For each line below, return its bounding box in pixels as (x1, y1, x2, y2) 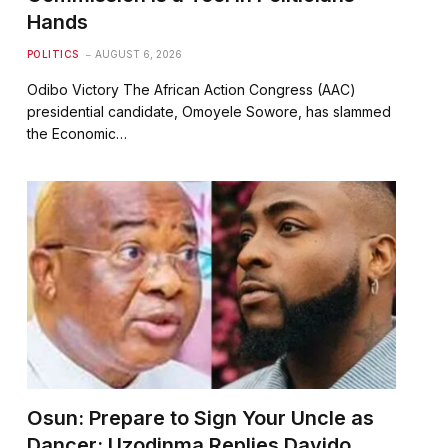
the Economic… (26, 125, 127, 143)
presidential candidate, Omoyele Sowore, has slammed (26, 103, 391, 121)
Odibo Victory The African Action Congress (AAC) (26, 81, 356, 99)
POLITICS (26, 48, 79, 61)
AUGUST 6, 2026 (94, 48, 182, 61)
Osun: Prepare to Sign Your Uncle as (26, 405, 374, 430)
